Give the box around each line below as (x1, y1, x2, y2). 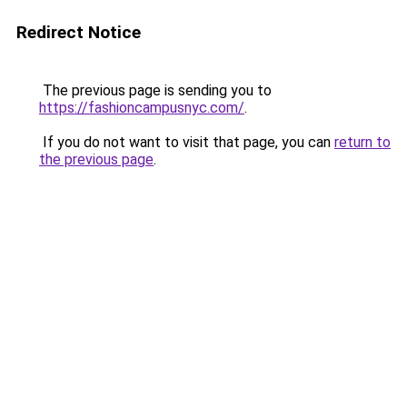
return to (334, 134, 391, 151)
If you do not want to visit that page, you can (39, 134, 334, 151)
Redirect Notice (16, 22, 141, 43)
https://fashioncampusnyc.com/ (39, 99, 244, 116)
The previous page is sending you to (39, 82, 272, 99)
